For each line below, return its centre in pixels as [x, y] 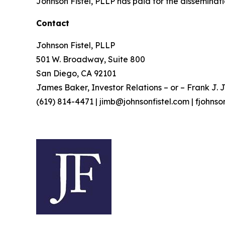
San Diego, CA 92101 [76, 74]
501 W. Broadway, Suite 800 [91, 60]
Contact [53, 23]
